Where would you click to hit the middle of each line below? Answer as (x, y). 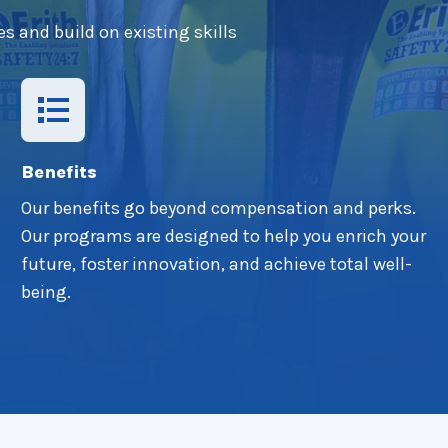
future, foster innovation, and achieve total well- (216, 264)
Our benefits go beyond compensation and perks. (218, 208)
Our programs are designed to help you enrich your (223, 236)
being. (45, 292)
